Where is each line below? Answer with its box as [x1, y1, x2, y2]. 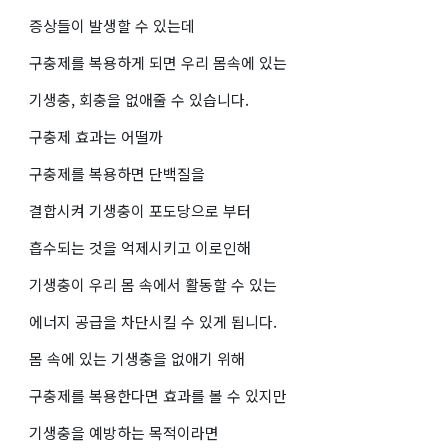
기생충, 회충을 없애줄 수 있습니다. [29, 88, 249, 110]
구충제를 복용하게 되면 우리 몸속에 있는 [29, 51, 287, 73]
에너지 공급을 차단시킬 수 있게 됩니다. [29, 310, 277, 332]
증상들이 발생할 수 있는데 [29, 14, 195, 36]
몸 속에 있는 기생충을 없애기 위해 [29, 347, 245, 369]
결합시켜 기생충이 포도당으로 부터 [29, 199, 251, 221]
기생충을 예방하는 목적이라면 [29, 421, 219, 443]
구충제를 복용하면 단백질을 [29, 162, 205, 184]
